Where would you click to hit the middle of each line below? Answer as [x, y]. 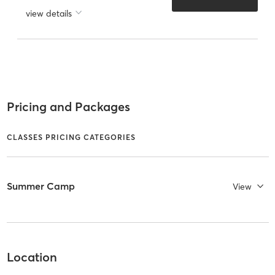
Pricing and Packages [68, 107]
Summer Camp [41, 186]
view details [49, 13]
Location [32, 257]
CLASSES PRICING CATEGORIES [71, 137]
